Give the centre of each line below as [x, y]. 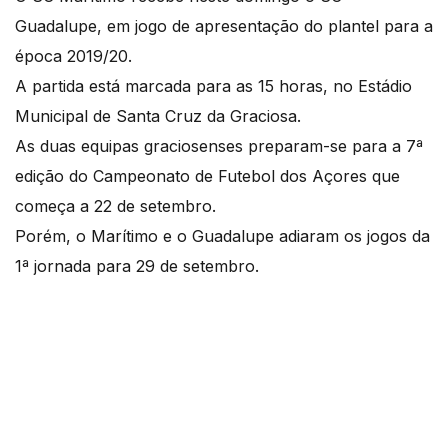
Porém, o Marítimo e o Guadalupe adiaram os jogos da [222, 236]
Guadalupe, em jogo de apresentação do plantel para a [224, 26]
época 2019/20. [76, 56]
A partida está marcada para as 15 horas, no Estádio [213, 86]
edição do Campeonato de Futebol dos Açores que [207, 176]
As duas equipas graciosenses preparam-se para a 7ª [219, 146]
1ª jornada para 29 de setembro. [139, 266]
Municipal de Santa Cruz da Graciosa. [160, 116]
